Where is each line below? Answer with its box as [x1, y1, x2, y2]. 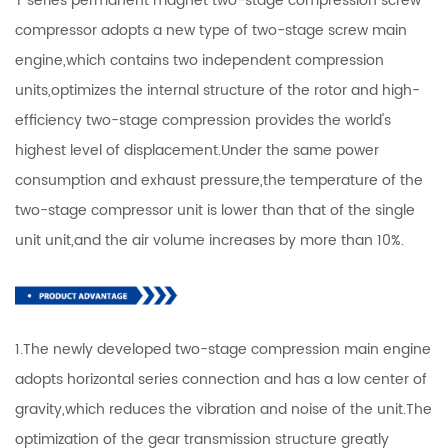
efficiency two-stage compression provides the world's [15, 108, 391, 132]
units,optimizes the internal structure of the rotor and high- [15, 78, 420, 102]
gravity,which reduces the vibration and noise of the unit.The [15, 397, 432, 421]
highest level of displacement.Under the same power [15, 138, 379, 162]
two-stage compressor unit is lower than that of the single [15, 198, 415, 222]
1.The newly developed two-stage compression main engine [15, 337, 431, 361]
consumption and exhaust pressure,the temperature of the [15, 168, 423, 192]
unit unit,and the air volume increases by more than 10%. [15, 228, 404, 252]
